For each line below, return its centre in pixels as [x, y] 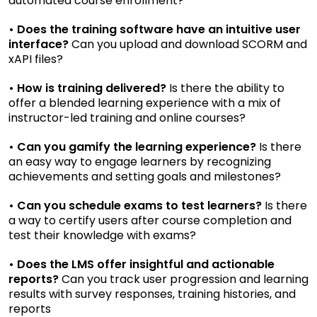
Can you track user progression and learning [184, 279]
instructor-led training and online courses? [127, 117]
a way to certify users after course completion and [150, 220]
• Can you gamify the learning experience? [132, 146]
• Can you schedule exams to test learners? [135, 205]
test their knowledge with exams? [102, 235]
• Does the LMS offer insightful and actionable [142, 264]
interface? [39, 44]
